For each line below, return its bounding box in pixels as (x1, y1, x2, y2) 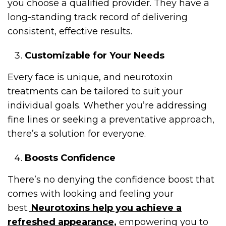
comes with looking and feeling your (8, 188, 174, 199)
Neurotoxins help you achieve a (29, 202, 182, 213)
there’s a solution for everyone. (8, 128, 146, 139)
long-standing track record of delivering (8, 11, 188, 23)
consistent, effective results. (8, 25, 132, 37)
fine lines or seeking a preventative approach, (8, 114, 214, 125)
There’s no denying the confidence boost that (8, 174, 214, 185)
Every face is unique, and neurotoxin (8, 71, 173, 83)
